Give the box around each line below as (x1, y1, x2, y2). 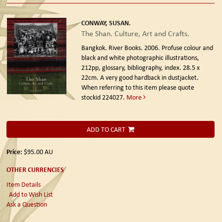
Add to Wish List (9, 190, 53, 199)
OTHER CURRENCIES (6, 165, 64, 174)
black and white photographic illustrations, (81, 53, 199, 62)
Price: (6, 146, 24, 156)
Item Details (6, 180, 41, 189)
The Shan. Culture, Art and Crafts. (81, 28, 189, 39)
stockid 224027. (81, 92, 125, 102)
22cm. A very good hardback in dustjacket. (81, 72, 199, 82)
